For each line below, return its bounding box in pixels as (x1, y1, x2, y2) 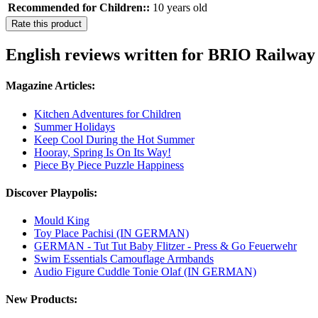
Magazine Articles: (6, 79, 95, 92)
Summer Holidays (34, 120, 115, 133)
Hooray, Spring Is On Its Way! (34, 146, 171, 158)
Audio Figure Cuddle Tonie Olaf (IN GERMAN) (34, 265, 256, 278)
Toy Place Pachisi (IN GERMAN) (34, 227, 189, 240)
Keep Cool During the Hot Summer (34, 133, 194, 146)
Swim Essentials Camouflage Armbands (34, 253, 214, 265)
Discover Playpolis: (6, 186, 97, 199)
